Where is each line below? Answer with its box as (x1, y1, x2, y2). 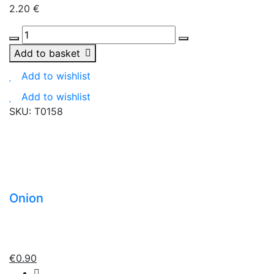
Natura (9, 26, 40, 39)
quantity (9, 84, 46, 97)
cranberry (9, 55, 53, 68)
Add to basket (14, 46, 80, 59)
